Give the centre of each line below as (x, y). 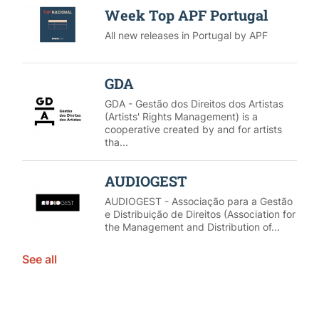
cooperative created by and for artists (193, 129)
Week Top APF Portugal (186, 15)
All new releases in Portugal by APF (186, 36)
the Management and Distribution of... (192, 226)
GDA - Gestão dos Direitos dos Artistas (194, 103)
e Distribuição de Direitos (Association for (200, 214)
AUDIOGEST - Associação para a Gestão (198, 201)
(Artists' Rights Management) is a (181, 116)
